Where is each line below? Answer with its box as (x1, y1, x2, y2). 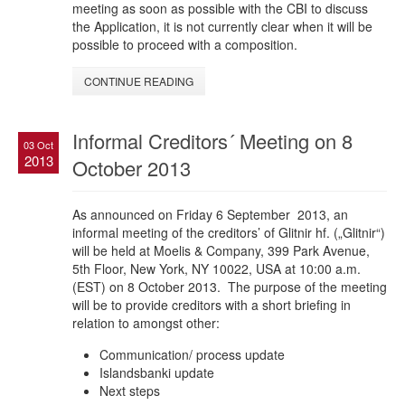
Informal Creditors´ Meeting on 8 (72, 126, 353, 155)
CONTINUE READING (84, 72, 193, 89)
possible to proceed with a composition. (72, 34, 297, 53)
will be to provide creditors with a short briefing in (72, 295, 351, 314)
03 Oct (24, 137, 53, 152)
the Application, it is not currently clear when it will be (72, 16, 372, 35)
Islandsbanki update (99, 363, 214, 381)
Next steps (99, 381, 160, 400)
